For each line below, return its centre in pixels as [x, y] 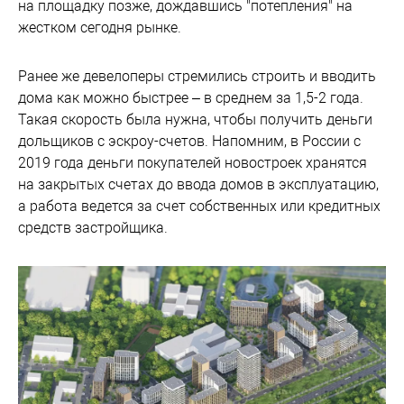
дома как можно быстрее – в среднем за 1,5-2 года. [191, 98]
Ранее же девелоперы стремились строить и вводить [197, 76]
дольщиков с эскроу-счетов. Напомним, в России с [189, 141]
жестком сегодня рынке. [100, 28]
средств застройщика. [93, 228]
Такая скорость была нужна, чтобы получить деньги [195, 119]
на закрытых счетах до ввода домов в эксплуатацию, [198, 184]
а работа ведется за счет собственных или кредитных [199, 206]
